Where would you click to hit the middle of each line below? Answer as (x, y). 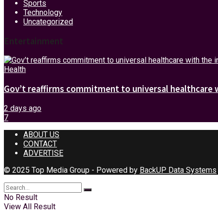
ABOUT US (41, 134)
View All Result (30, 206)
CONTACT (40, 144)
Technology (43, 12)
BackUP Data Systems (178, 170)
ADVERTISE (43, 153)
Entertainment (34, 41)
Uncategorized (48, 21)
